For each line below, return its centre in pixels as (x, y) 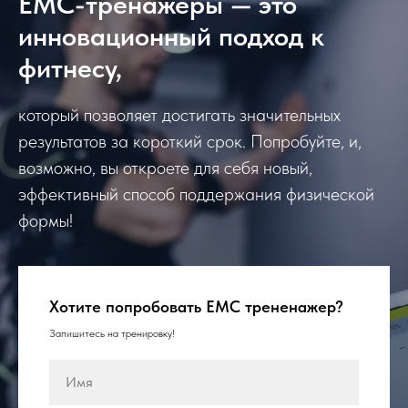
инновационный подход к (171, 35)
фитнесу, (70, 67)
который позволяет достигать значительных (179, 114)
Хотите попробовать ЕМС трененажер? (196, 306)
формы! (46, 220)
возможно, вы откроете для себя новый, (165, 167)
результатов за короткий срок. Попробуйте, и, (190, 141)
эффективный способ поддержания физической (196, 194)
